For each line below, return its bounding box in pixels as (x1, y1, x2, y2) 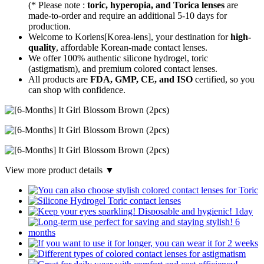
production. (28, 21, 71, 31)
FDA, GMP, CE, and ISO (90, 74, 193, 84)
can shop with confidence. (28, 84, 126, 95)
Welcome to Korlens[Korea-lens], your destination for (28, 31, 230, 42)
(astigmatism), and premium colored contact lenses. (28, 63, 217, 74)
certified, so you (193, 74, 255, 84)
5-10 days (177, 10, 214, 21)
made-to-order (28, 10, 81, 21)
